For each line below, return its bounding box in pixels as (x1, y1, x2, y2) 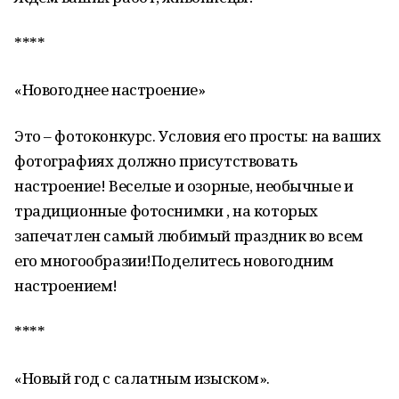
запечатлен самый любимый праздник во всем (14, 225, 363, 246)
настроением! (14, 275, 118, 296)
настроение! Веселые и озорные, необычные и (14, 175, 354, 196)
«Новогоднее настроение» (14, 79, 206, 100)
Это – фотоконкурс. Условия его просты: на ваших (14, 126, 381, 146)
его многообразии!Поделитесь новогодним (14, 250, 335, 271)
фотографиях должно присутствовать (14, 151, 297, 171)
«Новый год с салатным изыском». (14, 368, 270, 388)
